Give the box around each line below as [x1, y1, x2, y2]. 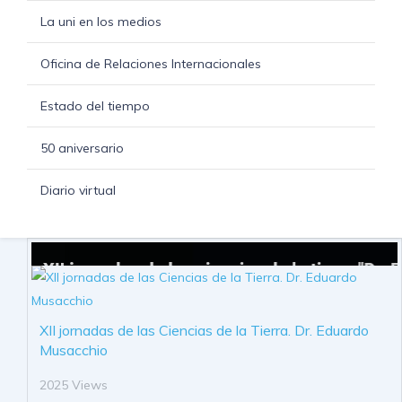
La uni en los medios [40, 13, 162, 30]
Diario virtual [40, 181, 116, 198]
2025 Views [39, 376, 108, 393]
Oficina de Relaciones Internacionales [40, 55, 261, 72]
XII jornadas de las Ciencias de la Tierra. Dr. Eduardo [39, 320, 369, 339]
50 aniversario [40, 139, 124, 156]
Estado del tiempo [40, 97, 150, 114]
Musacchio [39, 340, 108, 359]
